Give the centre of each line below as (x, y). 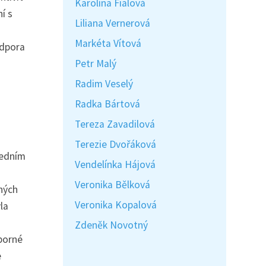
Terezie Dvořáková (115, 144)
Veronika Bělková (113, 185)
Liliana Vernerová (113, 23)
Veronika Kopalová (116, 205)
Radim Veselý (104, 84)
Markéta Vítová (108, 43)
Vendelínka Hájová (115, 164)
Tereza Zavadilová (115, 124)
